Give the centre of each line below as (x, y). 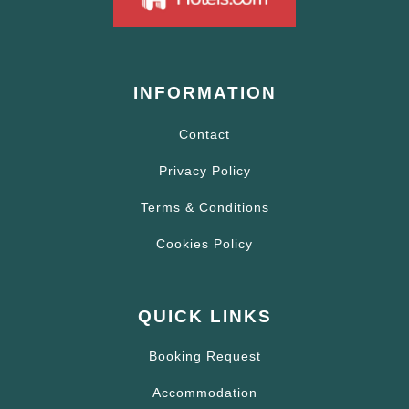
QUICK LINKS (204, 317)
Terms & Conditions (204, 208)
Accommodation (204, 393)
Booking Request (204, 357)
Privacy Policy (204, 171)
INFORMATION (204, 93)
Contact (204, 135)
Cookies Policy (204, 244)
